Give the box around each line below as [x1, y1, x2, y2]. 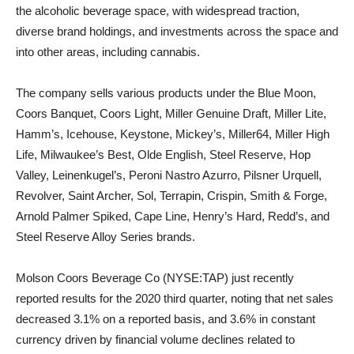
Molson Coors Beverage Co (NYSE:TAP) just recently [16, 271, 294, 284]
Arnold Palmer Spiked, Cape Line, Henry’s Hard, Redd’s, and [16, 209, 330, 223]
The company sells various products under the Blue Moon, [16, 86, 316, 100]
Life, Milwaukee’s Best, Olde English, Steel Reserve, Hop [16, 148, 311, 161]
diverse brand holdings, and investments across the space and [16, 24, 338, 38]
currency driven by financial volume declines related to [16, 333, 295, 346]
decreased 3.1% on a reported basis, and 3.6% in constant [16, 312, 315, 326]
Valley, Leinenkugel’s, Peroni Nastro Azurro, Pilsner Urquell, [16, 168, 322, 182]
